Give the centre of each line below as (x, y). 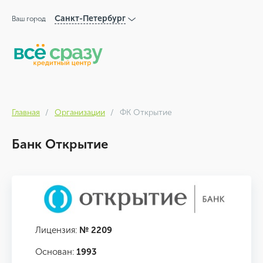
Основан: (56, 252)
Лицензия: (57, 230)
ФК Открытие (146, 112)
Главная (26, 112)
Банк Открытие (60, 144)
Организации (80, 112)
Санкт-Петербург (90, 18)
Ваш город (29, 19)
